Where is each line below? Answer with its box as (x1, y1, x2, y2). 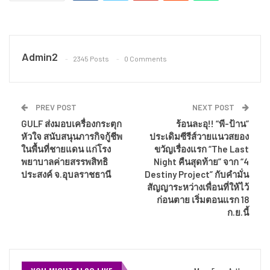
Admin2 (22, 50, 58, 64)
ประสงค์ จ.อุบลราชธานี (21, 169, 111, 180)
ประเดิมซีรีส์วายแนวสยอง (149, 131, 249, 142)
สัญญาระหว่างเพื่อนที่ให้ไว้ (147, 181, 249, 193)
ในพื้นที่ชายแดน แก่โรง (21, 143, 111, 155)
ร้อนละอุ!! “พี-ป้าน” (176, 118, 249, 130)
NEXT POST (192, 102, 236, 113)
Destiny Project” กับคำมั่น (145, 169, 249, 180)
